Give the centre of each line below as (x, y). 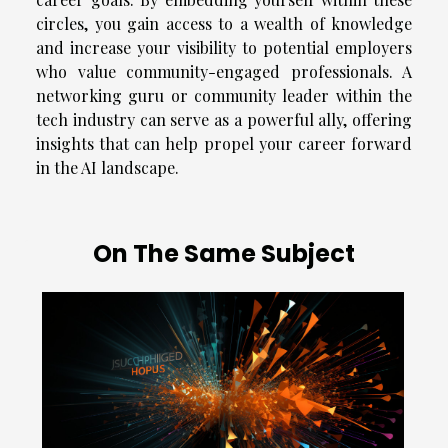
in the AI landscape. (107, 168)
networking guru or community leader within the (224, 96)
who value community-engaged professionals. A (224, 72)
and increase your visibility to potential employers (224, 48)
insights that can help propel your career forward (224, 144)
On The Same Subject (224, 254)
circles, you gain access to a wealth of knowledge (224, 24)
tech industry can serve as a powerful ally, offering (224, 120)
